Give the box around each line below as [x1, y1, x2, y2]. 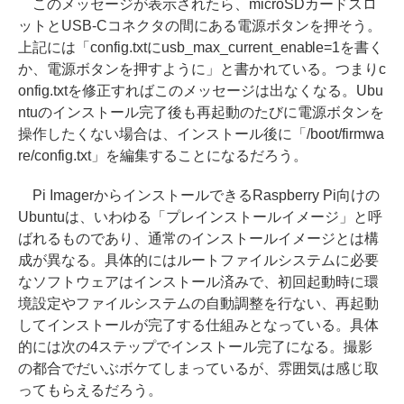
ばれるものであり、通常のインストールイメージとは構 [18, 230, 379, 246]
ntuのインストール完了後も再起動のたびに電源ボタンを [18, 104, 384, 120]
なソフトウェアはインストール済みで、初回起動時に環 [18, 273, 379, 289]
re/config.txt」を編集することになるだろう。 [18, 147, 308, 163]
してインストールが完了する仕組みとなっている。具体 [18, 317, 379, 333]
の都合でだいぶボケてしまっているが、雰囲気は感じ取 [18, 360, 379, 376]
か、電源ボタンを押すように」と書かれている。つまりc [18, 60, 386, 77]
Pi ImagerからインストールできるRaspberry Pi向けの [18, 187, 380, 203]
